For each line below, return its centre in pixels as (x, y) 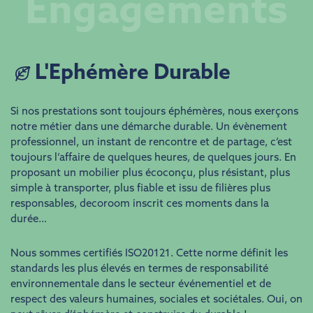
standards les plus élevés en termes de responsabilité (139, 270)
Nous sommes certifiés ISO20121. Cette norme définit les (149, 254)
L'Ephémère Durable (133, 74)
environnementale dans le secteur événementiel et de (141, 285)
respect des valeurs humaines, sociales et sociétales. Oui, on (156, 300)
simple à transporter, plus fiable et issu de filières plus (140, 189)
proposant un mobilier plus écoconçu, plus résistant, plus (150, 174)
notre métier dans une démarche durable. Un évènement (149, 128)
